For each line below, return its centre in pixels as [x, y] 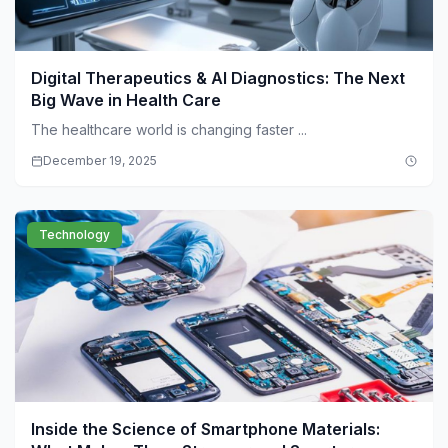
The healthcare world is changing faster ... [169, 130]
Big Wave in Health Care [126, 100]
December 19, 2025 [100, 161]
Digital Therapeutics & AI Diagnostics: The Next [218, 78]
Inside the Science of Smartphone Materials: [205, 429]
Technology [74, 235]
